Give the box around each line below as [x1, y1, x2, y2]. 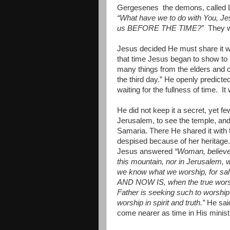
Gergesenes [117, 3, 161, 12]
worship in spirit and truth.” [117, 198, 205, 207]
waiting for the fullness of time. [117, 85, 218, 94]
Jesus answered [117, 147, 175, 156]
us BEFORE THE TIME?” [117, 24, 206, 32]
